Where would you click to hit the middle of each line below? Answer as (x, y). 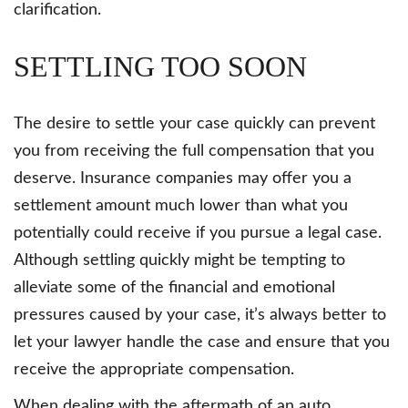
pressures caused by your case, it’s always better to (200, 315)
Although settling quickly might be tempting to (179, 260)
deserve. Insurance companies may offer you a (183, 178)
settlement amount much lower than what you (181, 205)
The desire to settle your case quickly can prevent (194, 123)
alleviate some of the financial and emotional (174, 287)
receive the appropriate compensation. (154, 369)
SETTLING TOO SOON (160, 66)
